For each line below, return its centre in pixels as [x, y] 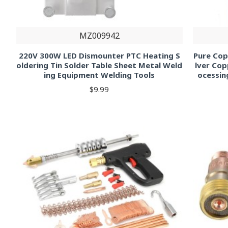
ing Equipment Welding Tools [99, 75]
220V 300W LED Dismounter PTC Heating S [99, 56]
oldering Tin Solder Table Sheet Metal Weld [99, 65]
